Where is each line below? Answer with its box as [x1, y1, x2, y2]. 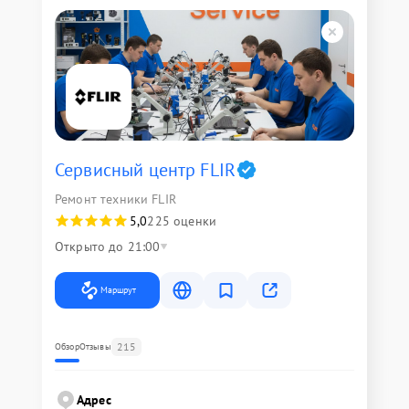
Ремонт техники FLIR [55, 191, 176, 207]
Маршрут [100, 284, 136, 296]
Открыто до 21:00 [55, 238, 161, 255]
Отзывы [79, 341, 111, 352]
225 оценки [147, 213, 216, 229]
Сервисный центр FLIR [55, 158, 236, 182]
